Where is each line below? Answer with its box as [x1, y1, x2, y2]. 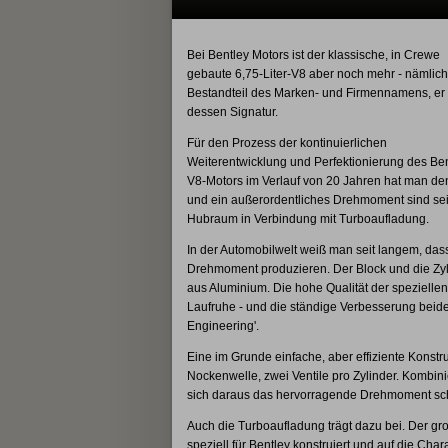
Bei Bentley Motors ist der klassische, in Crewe [186, 48, 440, 63]
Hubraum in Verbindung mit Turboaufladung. [186, 212, 429, 227]
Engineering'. [186, 319, 259, 334]
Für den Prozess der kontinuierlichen [186, 136, 387, 151]
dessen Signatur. [186, 105, 278, 120]
